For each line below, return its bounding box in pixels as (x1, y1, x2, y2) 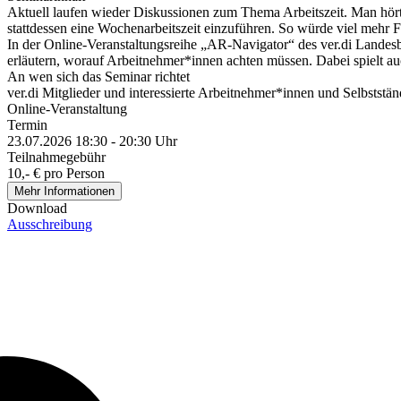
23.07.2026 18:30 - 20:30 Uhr (7, 133, 177, 149)
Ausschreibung (7, 217, 92, 233)
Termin (7, 117, 47, 133)
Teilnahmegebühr (7, 149, 106, 166)
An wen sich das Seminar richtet (7, 69, 190, 85)
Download (7, 200, 67, 217)
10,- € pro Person (7, 166, 105, 182)
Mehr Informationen (14, 184, 115, 199)
